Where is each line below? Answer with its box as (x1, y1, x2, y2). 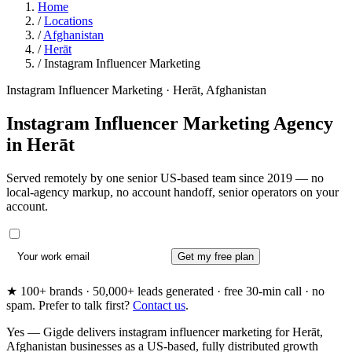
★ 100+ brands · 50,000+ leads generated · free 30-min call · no (6, 284, 324, 299)
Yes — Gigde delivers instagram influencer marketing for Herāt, (6, 325, 323, 339)
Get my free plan (177, 251, 254, 262)
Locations (44, 14, 93, 27)
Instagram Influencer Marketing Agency (6, 112, 333, 134)
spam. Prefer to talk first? (6, 299, 133, 313)
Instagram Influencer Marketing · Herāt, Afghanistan (6, 83, 266, 97)
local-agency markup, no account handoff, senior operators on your (6, 185, 339, 199)
